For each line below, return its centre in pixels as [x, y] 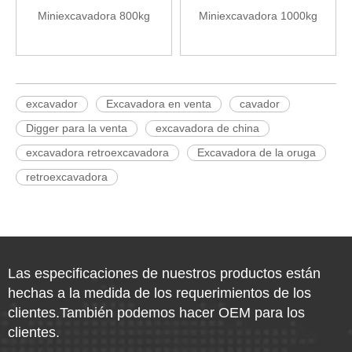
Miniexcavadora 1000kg [258, 16]
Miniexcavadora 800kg [94, 16]
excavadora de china [207, 128]
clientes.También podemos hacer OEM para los [156, 313]
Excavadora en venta [159, 104]
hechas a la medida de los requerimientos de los [159, 293]
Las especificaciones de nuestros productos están [164, 273]
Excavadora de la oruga [257, 152]
